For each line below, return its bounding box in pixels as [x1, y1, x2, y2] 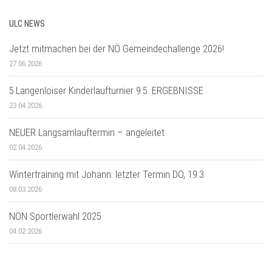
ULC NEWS [9, 18, 45, 29]
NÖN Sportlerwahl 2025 [9, 209, 101, 222]
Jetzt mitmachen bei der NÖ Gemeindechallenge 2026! [9, 42, 224, 55]
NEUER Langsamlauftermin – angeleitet [9, 126, 165, 138]
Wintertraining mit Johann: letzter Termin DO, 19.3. [9, 168, 206, 180]
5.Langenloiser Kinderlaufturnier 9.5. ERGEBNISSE [9, 84, 203, 97]
